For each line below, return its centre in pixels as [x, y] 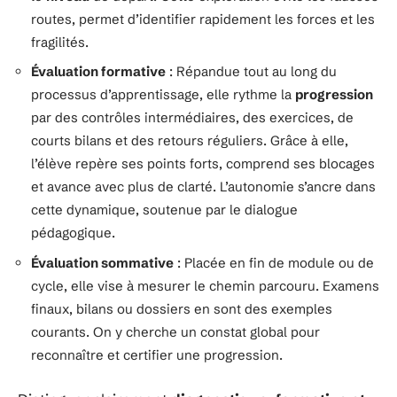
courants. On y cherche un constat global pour [175, 331]
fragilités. [60, 42]
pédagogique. [73, 233]
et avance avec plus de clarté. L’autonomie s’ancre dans [203, 187]
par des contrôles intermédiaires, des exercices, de [192, 117]
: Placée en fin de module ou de [274, 262]
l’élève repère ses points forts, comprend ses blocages [203, 163]
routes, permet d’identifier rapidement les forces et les [203, 19]
